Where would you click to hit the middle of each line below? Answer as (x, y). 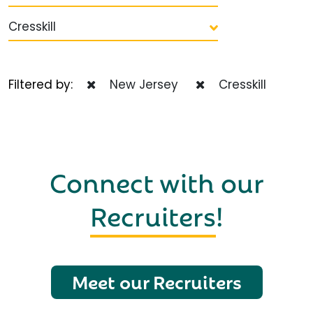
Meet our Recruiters (156, 281)
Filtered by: (48, 85)
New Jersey (140, 85)
